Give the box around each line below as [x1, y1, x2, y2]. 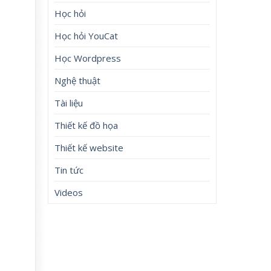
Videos [54, 186, 83, 198]
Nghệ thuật [54, 74, 101, 87]
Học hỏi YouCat [54, 29, 119, 42]
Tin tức [54, 163, 84, 176]
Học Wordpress [54, 51, 122, 64]
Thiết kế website [54, 141, 124, 154]
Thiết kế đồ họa [54, 119, 119, 131]
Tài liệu [54, 96, 83, 109]
